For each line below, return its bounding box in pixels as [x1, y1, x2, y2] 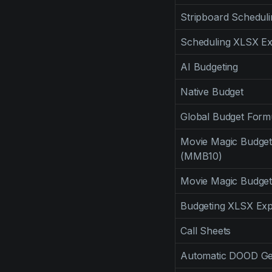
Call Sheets [180, 225, 231, 237]
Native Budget [180, 86, 243, 98]
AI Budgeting [180, 61, 239, 73]
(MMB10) [180, 150, 222, 162]
